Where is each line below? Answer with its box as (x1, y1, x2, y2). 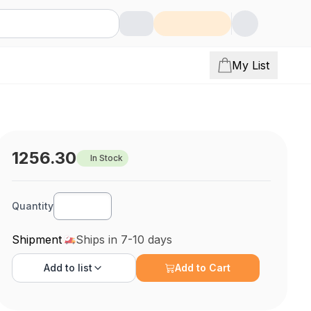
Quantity (12, 200, 54, 212)
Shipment (12, 233, 62, 246)
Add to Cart (175, 262, 231, 274)
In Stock (90, 153, 124, 163)
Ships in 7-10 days (76, 233, 173, 246)
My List (232, 58, 269, 72)
